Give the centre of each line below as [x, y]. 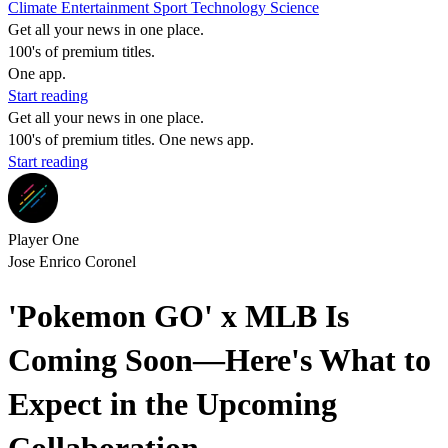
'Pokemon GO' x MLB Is [178, 316]
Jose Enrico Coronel [72, 261]
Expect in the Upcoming [172, 404]
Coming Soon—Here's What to [219, 360]
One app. [37, 73]
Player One [43, 239]
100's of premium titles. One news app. [131, 139]
